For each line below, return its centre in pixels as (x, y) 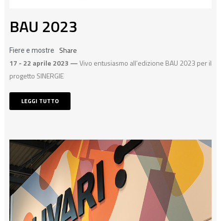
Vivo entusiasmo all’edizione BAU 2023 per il (145, 63)
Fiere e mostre (32, 51)
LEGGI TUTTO (40, 101)
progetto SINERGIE (36, 76)
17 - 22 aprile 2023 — (44, 63)
